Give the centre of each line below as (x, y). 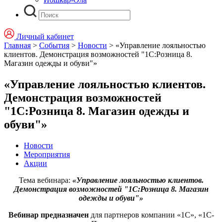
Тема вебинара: (45, 180)
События (54, 45)
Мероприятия (47, 154)
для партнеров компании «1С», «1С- (151, 215)
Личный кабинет (45, 36)
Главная (17, 45)
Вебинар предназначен (48, 215)
